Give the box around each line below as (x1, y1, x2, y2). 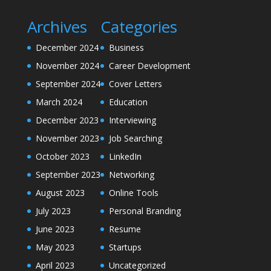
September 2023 (35, 169, 100, 180)
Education (108, 96, 148, 108)
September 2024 (35, 78, 100, 90)
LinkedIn (108, 151, 142, 162)
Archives (27, 16, 87, 38)
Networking (108, 169, 154, 180)
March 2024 (35, 96, 82, 108)
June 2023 (35, 223, 74, 235)
